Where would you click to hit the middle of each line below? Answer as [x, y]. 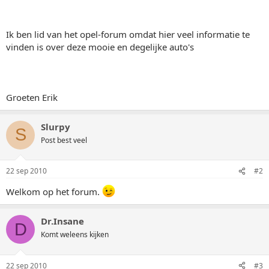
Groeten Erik [32, 97]
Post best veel [64, 140]
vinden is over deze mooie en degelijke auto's [100, 47]
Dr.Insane [62, 221]
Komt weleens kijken [75, 234]
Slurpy [56, 126]
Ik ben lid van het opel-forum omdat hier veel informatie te [128, 34]
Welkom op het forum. [54, 192]
